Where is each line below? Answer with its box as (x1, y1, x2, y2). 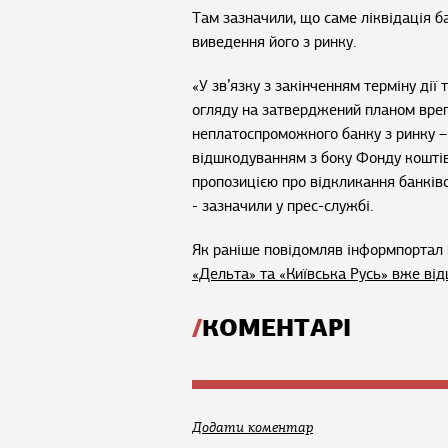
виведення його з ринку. (192, 32, 356, 52)
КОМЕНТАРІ (202, 312, 351, 344)
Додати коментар (192, 419, 313, 436)
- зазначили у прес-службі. (192, 196, 373, 216)
